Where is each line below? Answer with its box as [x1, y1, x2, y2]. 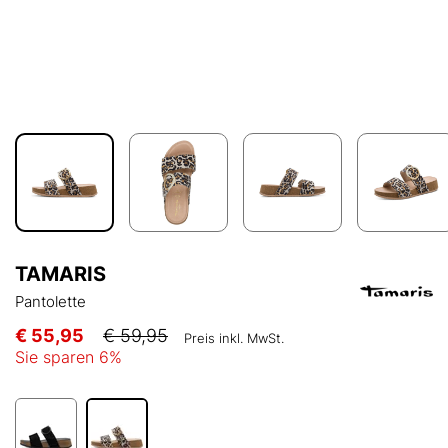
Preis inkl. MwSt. [184, 330, 284, 347]
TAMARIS [15, 262, 106, 287]
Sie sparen [15, 347, 99, 368]
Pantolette [15, 292, 86, 312]
